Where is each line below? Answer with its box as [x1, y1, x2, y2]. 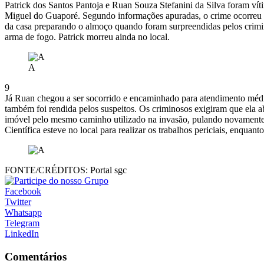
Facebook [5, 186, 41, 197]
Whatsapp [5, 207, 42, 218]
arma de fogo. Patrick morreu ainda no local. [5, 32, 170, 42]
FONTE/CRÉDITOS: [5, 165, 88, 176]
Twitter [5, 197, 31, 207]
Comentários [5, 250, 67, 263]
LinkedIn [5, 229, 39, 239]
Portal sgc [88, 165, 127, 176]
